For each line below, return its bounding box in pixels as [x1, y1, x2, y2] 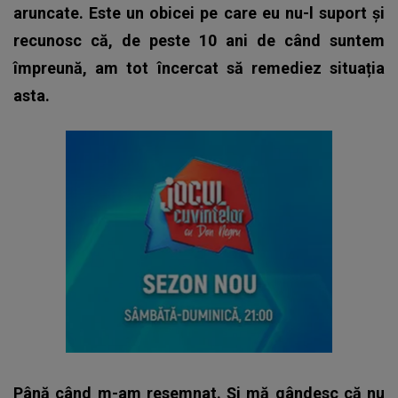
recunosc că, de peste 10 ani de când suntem [13, 30, 385, 50]
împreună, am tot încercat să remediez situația [13, 58, 385, 77]
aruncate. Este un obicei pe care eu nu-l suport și [13, 3, 385, 22]
